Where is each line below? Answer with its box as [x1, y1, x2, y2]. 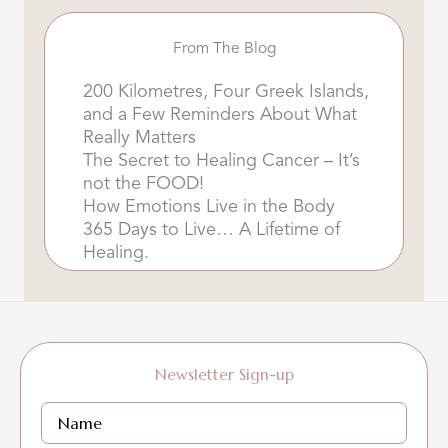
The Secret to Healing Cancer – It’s [83, 152, 360, 171]
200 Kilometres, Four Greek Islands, [83, 83, 369, 102]
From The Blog [172, 41, 276, 58]
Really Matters [83, 129, 196, 148]
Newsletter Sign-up [154, 365, 294, 385]
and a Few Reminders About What [83, 106, 357, 125]
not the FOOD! [83, 175, 204, 194]
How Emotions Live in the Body [83, 198, 335, 217]
